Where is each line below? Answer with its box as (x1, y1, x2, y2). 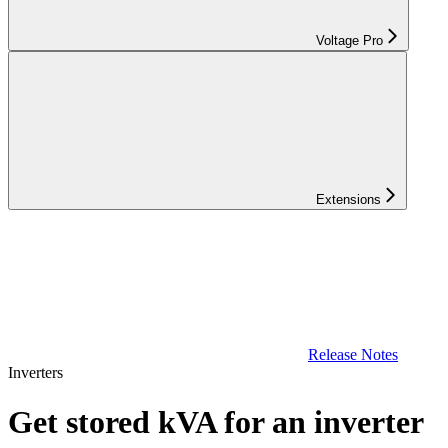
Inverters (8, 364, 63, 382)
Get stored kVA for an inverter (8, 403, 424, 440)
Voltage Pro (316, 33, 383, 49)
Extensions (316, 192, 381, 208)
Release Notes (308, 346, 398, 364)
